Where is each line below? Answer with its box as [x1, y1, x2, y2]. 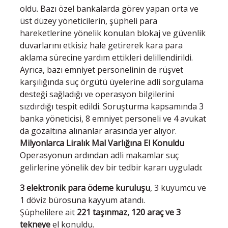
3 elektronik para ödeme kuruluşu [20, 182, 150, 193]
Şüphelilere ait [20, 206, 77, 218]
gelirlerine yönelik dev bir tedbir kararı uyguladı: [20, 161, 203, 173]
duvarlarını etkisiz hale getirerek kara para [20, 39, 183, 51]
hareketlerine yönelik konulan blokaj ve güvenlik [20, 27, 206, 39]
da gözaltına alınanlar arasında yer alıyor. [20, 125, 177, 136]
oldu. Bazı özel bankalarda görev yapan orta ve [20, 3, 198, 14]
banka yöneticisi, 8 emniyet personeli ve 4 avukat [20, 112, 206, 124]
